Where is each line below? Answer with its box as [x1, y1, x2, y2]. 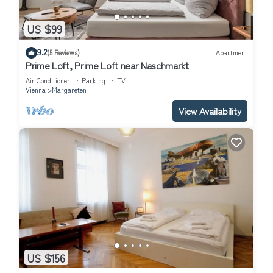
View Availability [179, 104, 241, 117]
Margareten [52, 84, 87, 94]
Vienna [26, 84, 46, 94]
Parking [82, 75, 105, 85]
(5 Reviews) [47, 48, 80, 58]
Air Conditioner [26, 75, 70, 85]
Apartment [216, 48, 247, 58]
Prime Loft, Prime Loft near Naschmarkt [26, 57, 189, 73]
